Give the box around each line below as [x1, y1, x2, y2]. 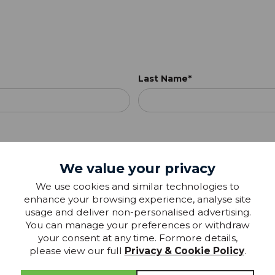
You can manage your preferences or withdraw [25, 219, 250, 231]
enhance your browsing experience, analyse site [24, 193, 251, 206]
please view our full [29, 245, 125, 257]
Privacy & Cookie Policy [124, 245, 244, 257]
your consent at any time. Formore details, [37, 232, 238, 244]
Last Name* [137, 72, 192, 84]
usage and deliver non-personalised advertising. [24, 206, 251, 219]
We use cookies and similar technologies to [36, 180, 239, 193]
